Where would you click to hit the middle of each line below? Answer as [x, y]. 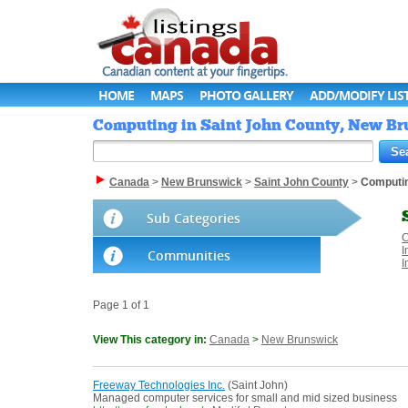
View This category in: [151, 340]
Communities [189, 256]
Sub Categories [194, 219]
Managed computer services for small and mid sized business [245, 398]
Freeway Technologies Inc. [159, 386]
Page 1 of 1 [121, 306]
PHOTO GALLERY [246, 95]
